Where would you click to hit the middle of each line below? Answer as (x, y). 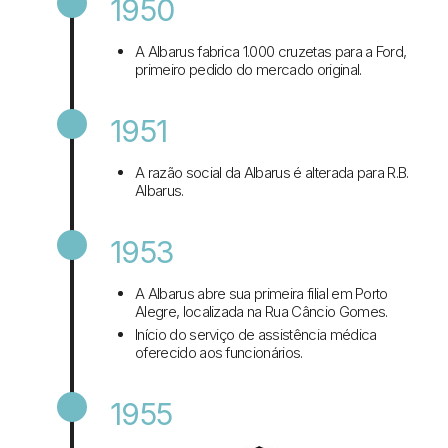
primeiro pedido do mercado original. (248, 70)
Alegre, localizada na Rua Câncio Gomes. (261, 312)
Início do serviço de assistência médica (256, 335)
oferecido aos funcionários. (219, 353)
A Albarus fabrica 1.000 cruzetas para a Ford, (271, 52)
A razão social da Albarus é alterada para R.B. (272, 173)
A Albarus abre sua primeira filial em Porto (261, 294)
